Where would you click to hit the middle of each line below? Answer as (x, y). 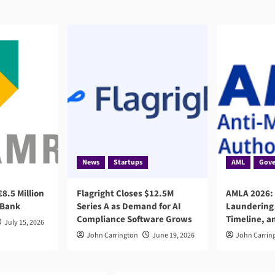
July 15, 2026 (24, 222)
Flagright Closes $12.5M (125, 193)
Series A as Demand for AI (129, 206)
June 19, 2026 (173, 235)
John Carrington (112, 235)
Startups (128, 162)
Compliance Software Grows (134, 219)
